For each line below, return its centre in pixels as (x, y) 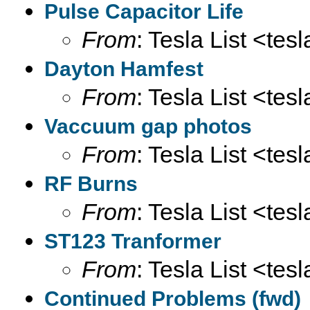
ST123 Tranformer (133, 241)
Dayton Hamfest (124, 69)
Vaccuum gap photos (148, 126)
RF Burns (91, 184)
